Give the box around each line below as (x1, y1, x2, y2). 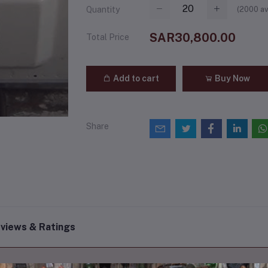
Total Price (86, 32, 129, 42)
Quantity (86, 5, 120, 14)
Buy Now (213, 73, 250, 83)
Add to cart (111, 73, 159, 83)
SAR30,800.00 (149, 31, 236, 45)
